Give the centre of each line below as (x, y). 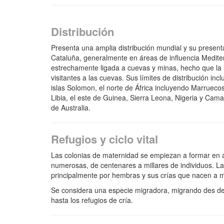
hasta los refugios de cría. (92, 200)
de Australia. (71, 108)
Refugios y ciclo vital (104, 139)
